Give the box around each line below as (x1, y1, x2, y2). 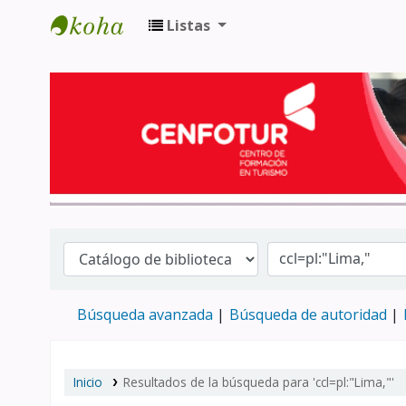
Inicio (73, 372, 102, 391)
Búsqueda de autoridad (229, 304, 387, 324)
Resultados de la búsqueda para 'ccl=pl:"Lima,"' (122, 372, 394, 391)
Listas (167, 15, 210, 35)
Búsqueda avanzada (77, 304, 213, 324)
